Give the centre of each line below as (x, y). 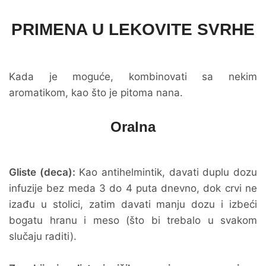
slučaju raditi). (43, 236)
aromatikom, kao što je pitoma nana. (96, 93)
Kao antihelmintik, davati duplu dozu (166, 172)
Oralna (133, 127)
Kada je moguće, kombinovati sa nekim (133, 77)
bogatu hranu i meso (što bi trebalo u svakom (133, 220)
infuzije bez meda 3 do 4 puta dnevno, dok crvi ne (133, 188)
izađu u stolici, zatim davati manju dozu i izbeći (133, 204)
